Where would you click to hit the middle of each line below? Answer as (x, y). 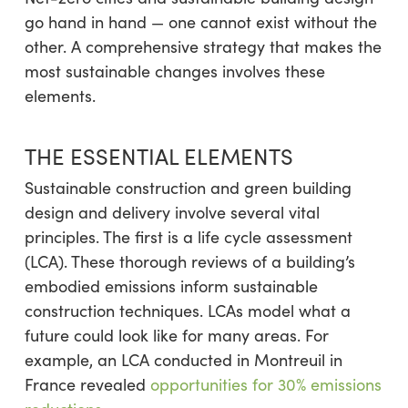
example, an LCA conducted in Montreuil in (183, 360)
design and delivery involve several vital (172, 212)
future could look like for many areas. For (176, 335)
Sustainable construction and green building (188, 188)
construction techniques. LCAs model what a (187, 311)
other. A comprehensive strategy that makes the (203, 46)
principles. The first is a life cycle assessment (188, 237)
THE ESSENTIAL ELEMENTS (158, 156)
